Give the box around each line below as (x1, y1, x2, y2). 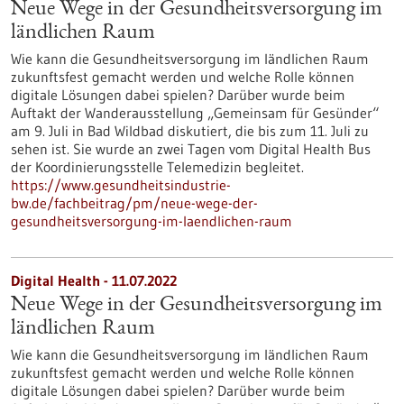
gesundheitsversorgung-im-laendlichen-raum (11, 212, 292, 230)
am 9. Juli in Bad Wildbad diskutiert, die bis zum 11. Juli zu (11, 122, 369, 140)
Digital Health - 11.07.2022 (11, 271, 177, 289)
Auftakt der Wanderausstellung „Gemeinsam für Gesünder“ (11, 104, 379, 122)
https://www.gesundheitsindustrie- (11, 176, 231, 194)
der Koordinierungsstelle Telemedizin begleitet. (11, 158, 304, 176)
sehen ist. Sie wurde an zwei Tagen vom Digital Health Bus (11, 140, 371, 158)
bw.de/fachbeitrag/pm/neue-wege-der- (11, 194, 258, 212)
